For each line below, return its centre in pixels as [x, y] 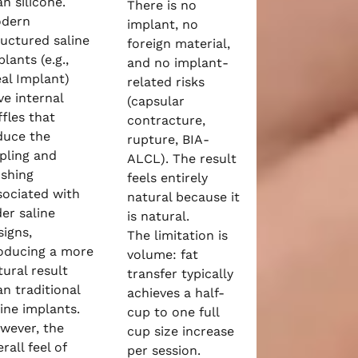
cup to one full [173, 312]
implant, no [163, 24]
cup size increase [181, 331]
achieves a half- [176, 293]
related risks [166, 82]
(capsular [156, 101]
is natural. [159, 216]
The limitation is [178, 235]
